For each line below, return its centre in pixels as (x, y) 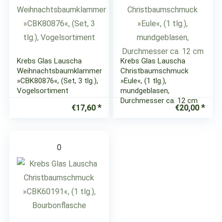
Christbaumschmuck (155, 71)
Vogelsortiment (43, 91)
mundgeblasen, (145, 91)
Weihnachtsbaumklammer (60, 71)
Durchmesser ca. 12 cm (159, 101)
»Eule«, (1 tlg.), (144, 81)
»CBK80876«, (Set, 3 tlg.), (58, 81)
